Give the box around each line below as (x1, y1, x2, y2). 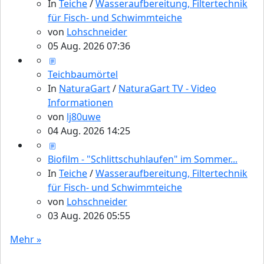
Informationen (48, 96, 113, 110)
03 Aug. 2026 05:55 (48, 209, 130, 223)
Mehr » (10, 233, 41, 246)
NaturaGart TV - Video (118, 82, 216, 95)
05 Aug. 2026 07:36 (48, 39, 130, 53)
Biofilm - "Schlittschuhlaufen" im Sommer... (48, 153, 237, 166)
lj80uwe (67, 110, 101, 124)
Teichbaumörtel (48, 68, 118, 81)
